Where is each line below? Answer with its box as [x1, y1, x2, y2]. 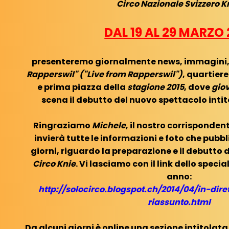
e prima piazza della [37, 81, 127, 93]
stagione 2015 [127, 81, 184, 93]
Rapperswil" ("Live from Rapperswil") [27, 68, 183, 80]
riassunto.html [147, 196, 211, 208]
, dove [184, 81, 212, 93]
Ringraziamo [33, 119, 93, 131]
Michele [92, 119, 126, 131]
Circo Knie [33, 157, 76, 170]
